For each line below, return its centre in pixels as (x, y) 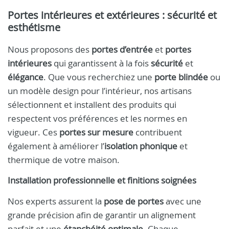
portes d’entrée (122, 49)
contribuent (158, 132)
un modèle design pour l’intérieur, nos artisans (100, 91)
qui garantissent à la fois (101, 63)
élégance (26, 77)
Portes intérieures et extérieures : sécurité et (112, 15)
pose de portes (134, 201)
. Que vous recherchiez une (99, 77)
